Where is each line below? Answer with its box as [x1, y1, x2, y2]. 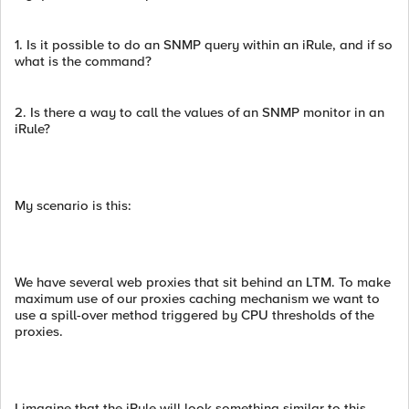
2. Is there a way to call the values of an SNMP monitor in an [15, 104, 384, 121]
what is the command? [15, 53, 152, 69]
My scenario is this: [15, 197, 131, 214]
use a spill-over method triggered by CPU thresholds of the [15, 307, 374, 323]
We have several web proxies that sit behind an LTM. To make [15, 274, 391, 290]
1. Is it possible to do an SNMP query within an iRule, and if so [15, 37, 393, 53]
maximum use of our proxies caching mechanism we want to [15, 290, 380, 307]
